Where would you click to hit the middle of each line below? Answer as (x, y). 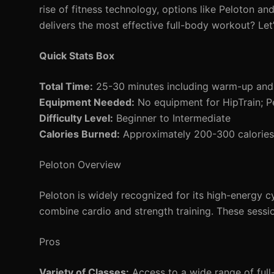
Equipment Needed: (87, 102)
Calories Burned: (80, 134)
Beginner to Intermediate (172, 118)
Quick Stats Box (77, 56)
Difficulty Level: (76, 118)
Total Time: (66, 86)
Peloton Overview (80, 165)
